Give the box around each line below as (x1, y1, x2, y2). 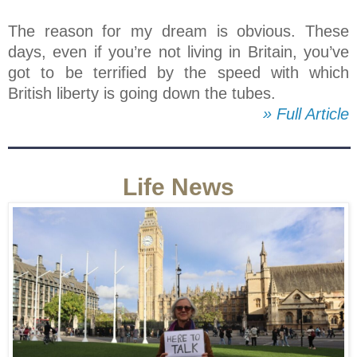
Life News (123, 173, 234, 200)
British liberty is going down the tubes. (8, 84, 276, 103)
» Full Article (263, 105, 349, 124)
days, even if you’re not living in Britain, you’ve (8, 43, 349, 61)
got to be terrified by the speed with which (8, 64, 349, 82)
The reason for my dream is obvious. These (8, 22, 349, 41)
